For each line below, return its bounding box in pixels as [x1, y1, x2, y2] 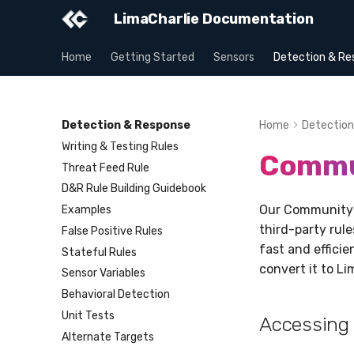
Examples [62, 203, 111, 217]
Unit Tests [62, 308, 115, 322]
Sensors [213, 51, 254, 64]
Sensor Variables [62, 266, 145, 281]
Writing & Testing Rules [62, 139, 179, 153]
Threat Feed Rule [62, 160, 149, 175]
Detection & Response [62, 119, 190, 132]
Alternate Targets [62, 330, 154, 344]
